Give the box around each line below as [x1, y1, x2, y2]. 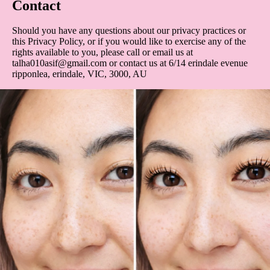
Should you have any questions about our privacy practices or [12, 25, 246, 36]
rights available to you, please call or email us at [12, 47, 193, 58]
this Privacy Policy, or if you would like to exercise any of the [12, 36, 246, 47]
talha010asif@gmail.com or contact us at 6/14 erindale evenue [12, 58, 248, 69]
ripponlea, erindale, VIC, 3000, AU [12, 69, 147, 80]
